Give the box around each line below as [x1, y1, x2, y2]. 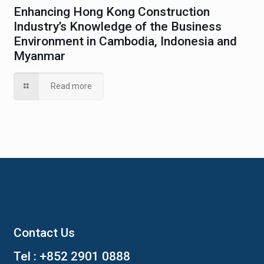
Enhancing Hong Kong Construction [13, 4, 210, 19]
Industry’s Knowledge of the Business [13, 19, 222, 34]
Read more [51, 81, 93, 91]
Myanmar [13, 48, 65, 63]
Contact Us [13, 225, 75, 240]
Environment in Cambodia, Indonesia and [13, 34, 237, 48]
